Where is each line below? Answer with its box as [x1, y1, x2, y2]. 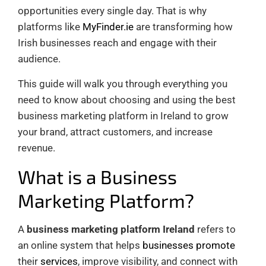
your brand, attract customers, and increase [18, 125, 213, 138]
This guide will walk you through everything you [18, 77, 227, 90]
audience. [18, 52, 61, 65]
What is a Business [18, 165, 177, 188]
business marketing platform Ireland [27, 223, 195, 235]
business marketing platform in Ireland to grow [18, 109, 229, 122]
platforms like [18, 20, 83, 33]
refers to [195, 223, 236, 235]
